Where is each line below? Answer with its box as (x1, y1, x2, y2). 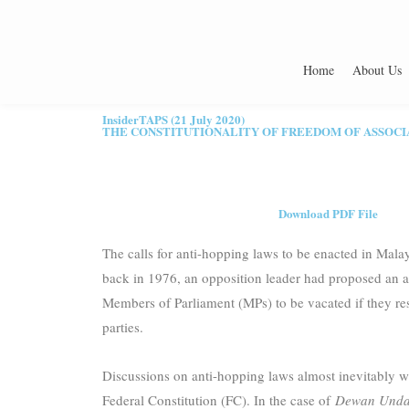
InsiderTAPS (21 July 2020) (102, 110, 245, 128)
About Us (352, 61, 402, 79)
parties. (102, 318, 143, 336)
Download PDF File (278, 204, 379, 222)
